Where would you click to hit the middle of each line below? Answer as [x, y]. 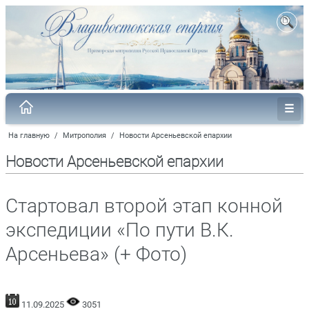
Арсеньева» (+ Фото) [96, 254]
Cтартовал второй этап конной [144, 206]
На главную [29, 135]
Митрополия [84, 135]
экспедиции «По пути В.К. [120, 230]
